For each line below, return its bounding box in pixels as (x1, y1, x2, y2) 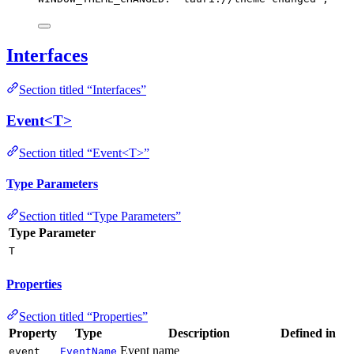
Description (168, 326, 230, 340)
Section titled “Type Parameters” (19, 209, 181, 224)
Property (9, 326, 57, 340)
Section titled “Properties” (19, 309, 148, 323)
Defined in (281, 326, 336, 340)
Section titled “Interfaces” (19, 83, 146, 97)
